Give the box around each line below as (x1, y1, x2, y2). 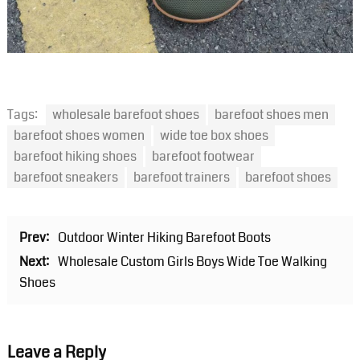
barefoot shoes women (13, 126, 145, 145)
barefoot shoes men (214, 105, 329, 125)
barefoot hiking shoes (13, 147, 137, 166)
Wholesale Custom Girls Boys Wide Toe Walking (57, 252, 327, 272)
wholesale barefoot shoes (51, 105, 199, 125)
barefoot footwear (151, 147, 255, 166)
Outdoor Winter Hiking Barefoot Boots (57, 228, 271, 247)
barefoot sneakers (13, 168, 118, 187)
